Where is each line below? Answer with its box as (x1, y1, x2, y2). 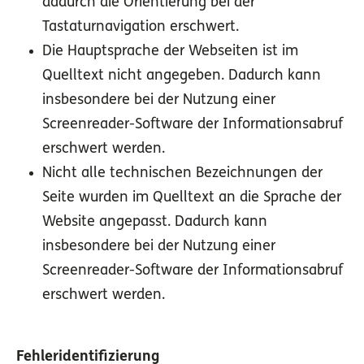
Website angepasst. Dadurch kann (42, 214, 267, 231)
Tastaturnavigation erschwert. (42, 19, 239, 36)
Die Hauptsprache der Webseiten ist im (42, 44, 298, 60)
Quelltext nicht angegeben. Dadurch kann (42, 68, 321, 84)
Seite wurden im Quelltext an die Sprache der (42, 190, 341, 206)
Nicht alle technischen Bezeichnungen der (42, 166, 323, 182)
